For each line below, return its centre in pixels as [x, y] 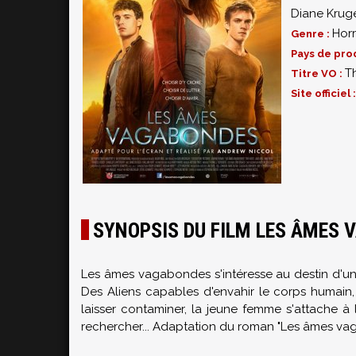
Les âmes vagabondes [146, 274]
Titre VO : [318, 74]
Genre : [311, 34]
